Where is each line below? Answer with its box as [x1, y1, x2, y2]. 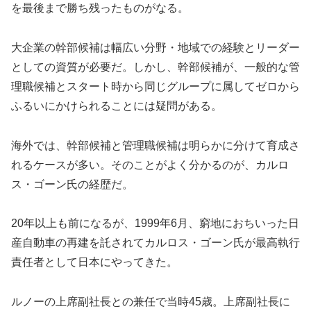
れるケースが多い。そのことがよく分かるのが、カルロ [11, 158, 289, 171]
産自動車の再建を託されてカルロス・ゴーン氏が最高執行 [11, 237, 300, 249]
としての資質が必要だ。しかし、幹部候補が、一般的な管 [11, 60, 300, 73]
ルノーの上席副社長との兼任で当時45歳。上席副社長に [11, 296, 290, 308]
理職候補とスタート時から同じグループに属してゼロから [11, 80, 300, 92]
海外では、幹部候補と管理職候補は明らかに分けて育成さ [11, 139, 300, 151]
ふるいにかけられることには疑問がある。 [11, 99, 222, 112]
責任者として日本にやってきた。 [11, 256, 178, 269]
